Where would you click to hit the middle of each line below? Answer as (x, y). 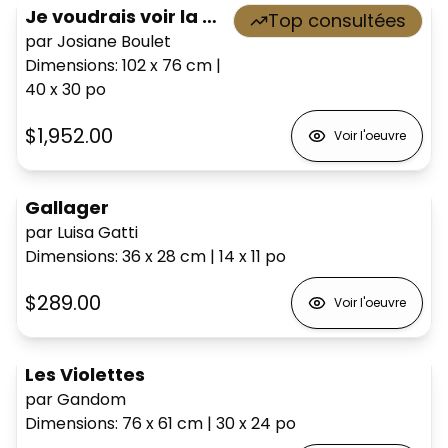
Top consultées (337, 20)
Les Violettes (85, 374)
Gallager (67, 207)
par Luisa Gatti (81, 232)
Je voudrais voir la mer (209, 16)
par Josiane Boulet (98, 41)
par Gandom (75, 399)
